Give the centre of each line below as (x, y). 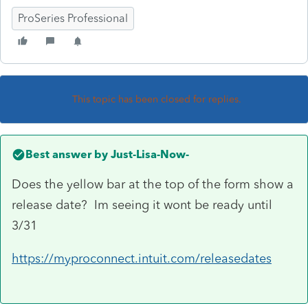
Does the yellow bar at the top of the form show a (153, 184)
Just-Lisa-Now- (148, 154)
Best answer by (67, 154)
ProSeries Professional (73, 18)
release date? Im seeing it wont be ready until (142, 205)
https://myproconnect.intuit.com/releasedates (142, 258)
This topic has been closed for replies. (157, 99)
